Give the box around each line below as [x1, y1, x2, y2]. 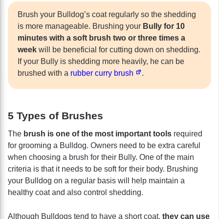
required [172, 129, 202, 138]
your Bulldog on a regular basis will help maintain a [8, 176, 185, 185]
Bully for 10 [143, 22, 185, 31]
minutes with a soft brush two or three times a [18, 34, 185, 43]
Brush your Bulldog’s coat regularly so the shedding [18, 10, 196, 19]
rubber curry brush [70, 69, 135, 78]
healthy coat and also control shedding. [8, 188, 143, 197]
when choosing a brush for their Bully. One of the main [8, 153, 194, 161]
